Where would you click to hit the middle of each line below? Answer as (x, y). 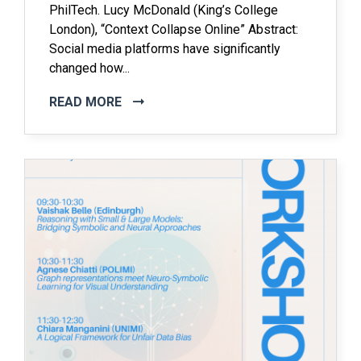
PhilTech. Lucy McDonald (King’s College (164, 10)
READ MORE (87, 102)
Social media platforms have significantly (165, 49)
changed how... (89, 68)
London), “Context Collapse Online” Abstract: (174, 29)
